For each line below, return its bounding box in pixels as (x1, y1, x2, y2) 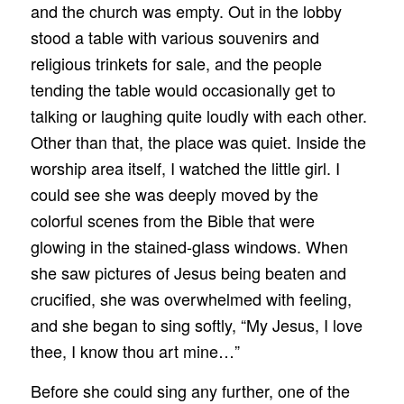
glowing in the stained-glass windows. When (30, 234, 348, 258)
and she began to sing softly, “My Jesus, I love (30, 312, 363, 336)
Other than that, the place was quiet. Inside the (30, 129, 366, 153)
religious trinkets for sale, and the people (30, 50, 322, 75)
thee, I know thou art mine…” (30, 338, 240, 363)
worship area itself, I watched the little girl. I (30, 155, 340, 179)
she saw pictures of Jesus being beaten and (30, 260, 346, 284)
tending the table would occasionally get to (30, 77, 335, 101)
